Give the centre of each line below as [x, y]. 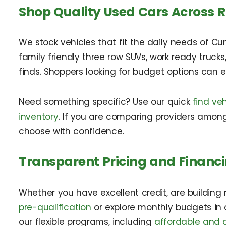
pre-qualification [55, 208]
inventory [39, 117]
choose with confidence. [71, 131]
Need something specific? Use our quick [106, 102]
